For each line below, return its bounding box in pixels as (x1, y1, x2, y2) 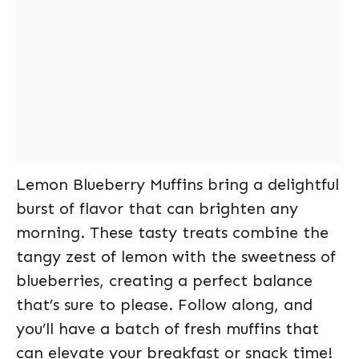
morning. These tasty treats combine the (16, 223, 329, 242)
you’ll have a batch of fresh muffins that (16, 319, 319, 338)
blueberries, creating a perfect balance (16, 271, 313, 290)
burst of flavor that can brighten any (16, 199, 298, 218)
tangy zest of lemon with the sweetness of (16, 247, 336, 266)
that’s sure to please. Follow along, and (16, 295, 313, 314)
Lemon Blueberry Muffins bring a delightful (16, 175, 339, 194)
